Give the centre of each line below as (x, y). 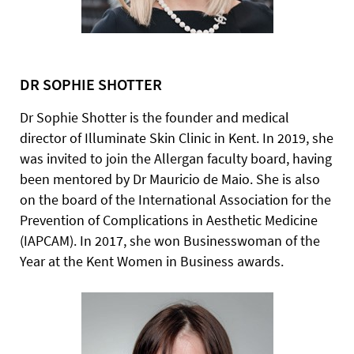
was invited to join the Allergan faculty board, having (176, 158)
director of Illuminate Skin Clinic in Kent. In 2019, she (177, 138)
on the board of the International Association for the (175, 200)
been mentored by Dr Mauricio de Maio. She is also (170, 179)
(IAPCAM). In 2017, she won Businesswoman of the (170, 241)
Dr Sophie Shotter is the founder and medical (154, 117)
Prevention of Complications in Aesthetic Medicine (169, 220)
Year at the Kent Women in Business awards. (152, 261)
